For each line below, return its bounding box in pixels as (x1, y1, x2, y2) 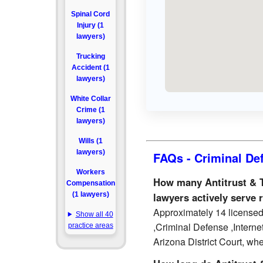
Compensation (66, 179, 115, 187)
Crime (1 (76, 106, 105, 114)
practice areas (68, 221, 113, 230)
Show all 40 (75, 210, 113, 218)
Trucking (76, 52, 105, 60)
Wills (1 (78, 137, 103, 145)
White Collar (70, 95, 111, 103)
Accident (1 (71, 63, 110, 72)
